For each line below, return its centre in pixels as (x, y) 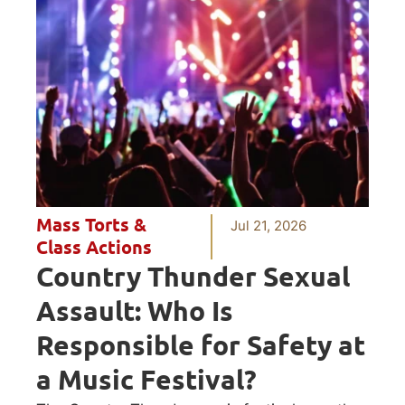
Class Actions (94, 247)
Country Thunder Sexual (193, 276)
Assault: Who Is (135, 311)
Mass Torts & (91, 225)
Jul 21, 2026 (269, 225)
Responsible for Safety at (201, 345)
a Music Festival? (150, 379)
